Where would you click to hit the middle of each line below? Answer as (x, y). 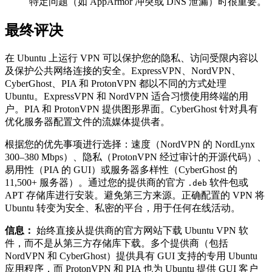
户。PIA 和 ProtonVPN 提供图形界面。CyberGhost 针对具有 (131, 109)
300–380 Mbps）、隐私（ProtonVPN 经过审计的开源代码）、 (136, 157)
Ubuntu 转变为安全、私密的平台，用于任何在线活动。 (123, 208)
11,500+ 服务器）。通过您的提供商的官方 (96, 182)
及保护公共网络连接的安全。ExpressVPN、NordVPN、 (123, 70)
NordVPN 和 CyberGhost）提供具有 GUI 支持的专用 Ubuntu (131, 256)
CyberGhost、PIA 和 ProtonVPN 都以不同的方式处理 (116, 83)
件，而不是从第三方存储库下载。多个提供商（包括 (117, 243)
